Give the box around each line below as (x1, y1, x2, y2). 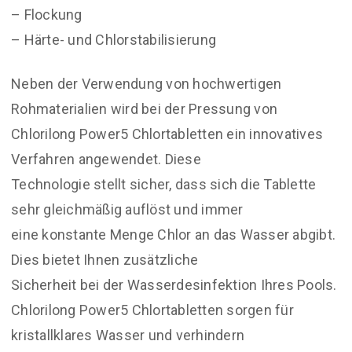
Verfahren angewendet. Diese (11, 151, 201, 168)
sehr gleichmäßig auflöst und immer (11, 201, 244, 218)
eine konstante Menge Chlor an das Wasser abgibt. (11, 226, 335, 244)
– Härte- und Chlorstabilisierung (11, 31, 216, 49)
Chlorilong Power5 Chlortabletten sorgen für (11, 302, 294, 319)
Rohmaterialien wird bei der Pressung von (11, 101, 277, 118)
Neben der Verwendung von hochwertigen (11, 75, 282, 93)
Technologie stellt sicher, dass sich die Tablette (11, 176, 317, 193)
